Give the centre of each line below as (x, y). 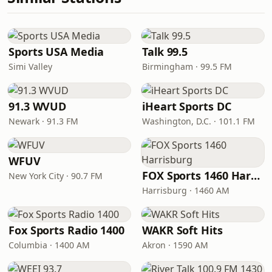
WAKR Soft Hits (182, 230)
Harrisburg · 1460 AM (186, 190)
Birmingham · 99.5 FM (187, 66)
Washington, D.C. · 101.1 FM (199, 121)
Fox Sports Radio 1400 (67, 230)
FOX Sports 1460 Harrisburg (256, 175)
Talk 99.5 (165, 52)
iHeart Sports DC (187, 106)
